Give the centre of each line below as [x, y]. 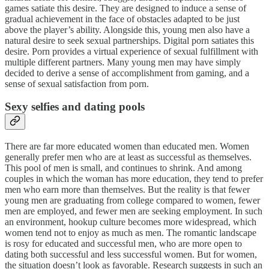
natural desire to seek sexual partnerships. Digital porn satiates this [129, 40]
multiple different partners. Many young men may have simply [123, 62]
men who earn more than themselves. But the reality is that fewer [127, 190]
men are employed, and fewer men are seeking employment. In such [134, 211]
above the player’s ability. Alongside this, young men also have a [127, 29]
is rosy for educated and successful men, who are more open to [123, 244]
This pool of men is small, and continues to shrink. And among [123, 168]
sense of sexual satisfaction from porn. [77, 83]
